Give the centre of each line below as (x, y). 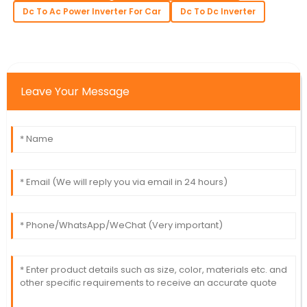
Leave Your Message (75, 91)
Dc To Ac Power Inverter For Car (91, 11)
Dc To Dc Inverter (218, 11)
